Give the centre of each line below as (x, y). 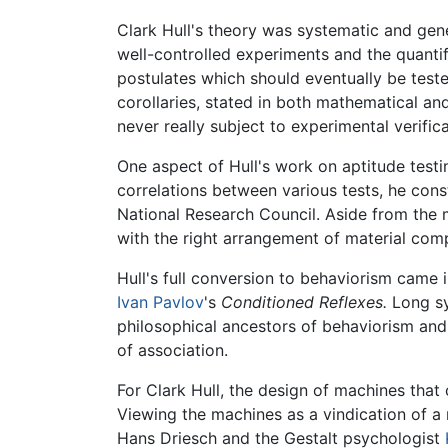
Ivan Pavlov (160, 301)
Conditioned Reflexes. (304, 301)
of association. (172, 349)
